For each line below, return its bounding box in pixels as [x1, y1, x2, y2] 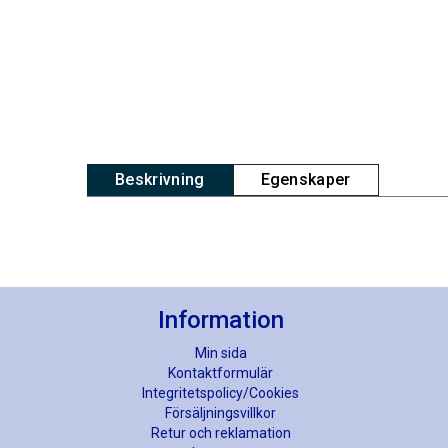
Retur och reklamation [150, 424, 291, 441]
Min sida [194, 344, 247, 361]
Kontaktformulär [168, 364, 274, 381]
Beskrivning [115, 170, 205, 189]
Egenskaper [260, 170, 351, 189]
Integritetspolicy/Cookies [142, 384, 300, 401]
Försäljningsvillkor [165, 404, 277, 421]
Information [157, 305, 284, 334]
